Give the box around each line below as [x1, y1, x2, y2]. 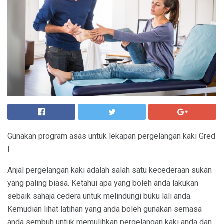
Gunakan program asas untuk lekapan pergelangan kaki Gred [7, 131, 215, 141]
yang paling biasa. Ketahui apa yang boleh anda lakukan [7, 178, 198, 188]
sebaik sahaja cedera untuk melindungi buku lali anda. [7, 191, 192, 201]
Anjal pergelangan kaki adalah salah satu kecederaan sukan [7, 165, 212, 175]
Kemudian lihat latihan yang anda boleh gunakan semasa [7, 204, 202, 214]
